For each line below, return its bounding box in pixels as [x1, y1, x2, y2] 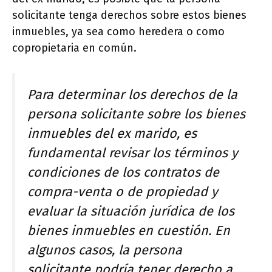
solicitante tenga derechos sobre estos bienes [12, 8, 246, 22]
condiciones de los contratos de [27, 164, 219, 180]
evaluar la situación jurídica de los [27, 203, 234, 219]
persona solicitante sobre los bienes [27, 106, 245, 122]
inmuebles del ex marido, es [27, 125, 197, 141]
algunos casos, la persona [27, 242, 182, 258]
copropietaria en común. [12, 41, 137, 55]
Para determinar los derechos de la [27, 86, 237, 103]
